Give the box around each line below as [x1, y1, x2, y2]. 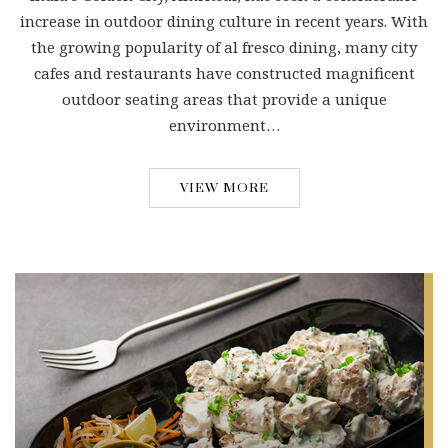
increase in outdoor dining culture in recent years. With [20, 10, 428, 31]
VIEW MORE [179, 179, 269, 196]
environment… [168, 114, 280, 135]
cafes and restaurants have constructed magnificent [33, 62, 415, 83]
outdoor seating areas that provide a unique [61, 88, 387, 109]
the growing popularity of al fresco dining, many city [31, 36, 417, 57]
